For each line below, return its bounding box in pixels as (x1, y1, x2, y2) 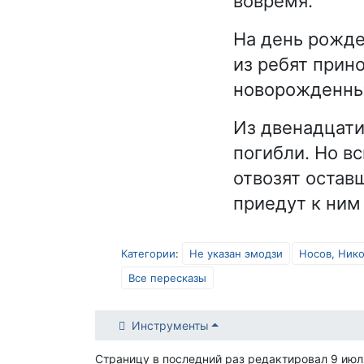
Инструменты (131, 318, 209, 332)
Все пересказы (128, 271, 206, 284)
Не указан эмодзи (189, 246, 283, 260)
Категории (121, 246, 175, 260)
